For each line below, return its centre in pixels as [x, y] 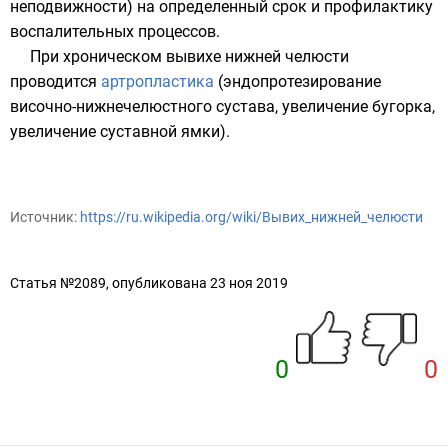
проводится [55, 81]
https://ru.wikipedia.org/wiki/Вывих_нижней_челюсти [251, 217]
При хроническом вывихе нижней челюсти [189, 56]
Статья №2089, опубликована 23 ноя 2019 [149, 283]
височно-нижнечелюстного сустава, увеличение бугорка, [222, 106]
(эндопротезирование [297, 81]
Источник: [45, 217]
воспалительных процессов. [115, 31]
